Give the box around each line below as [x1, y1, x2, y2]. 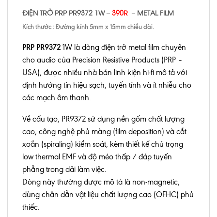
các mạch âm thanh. [22, 93, 91, 102]
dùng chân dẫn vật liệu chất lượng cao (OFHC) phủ [22, 190, 194, 200]
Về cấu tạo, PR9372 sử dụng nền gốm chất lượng [22, 114, 185, 124]
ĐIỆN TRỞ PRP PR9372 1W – [22, 7, 112, 17]
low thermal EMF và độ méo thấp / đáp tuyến [22, 152, 172, 162]
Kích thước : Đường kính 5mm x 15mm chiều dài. [22, 22, 155, 31]
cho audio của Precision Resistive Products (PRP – [22, 55, 183, 64]
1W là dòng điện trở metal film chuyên [61, 42, 186, 52]
